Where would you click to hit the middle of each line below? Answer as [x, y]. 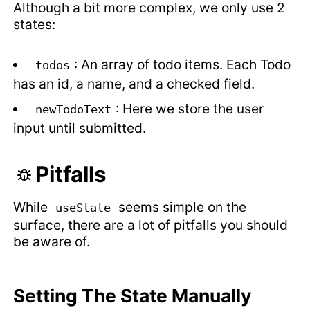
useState [83, 208]
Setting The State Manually [133, 296]
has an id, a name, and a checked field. [134, 83]
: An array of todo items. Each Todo [183, 64]
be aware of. [52, 242]
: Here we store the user [190, 108]
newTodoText [74, 109]
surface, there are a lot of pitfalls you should [151, 225]
